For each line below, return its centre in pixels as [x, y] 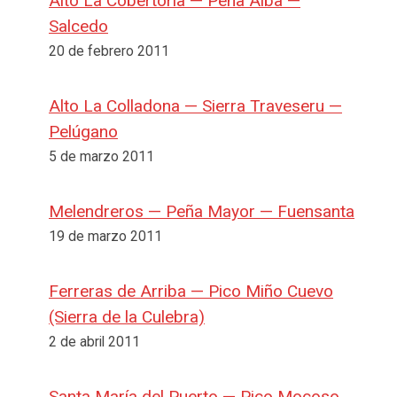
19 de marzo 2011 [105, 236]
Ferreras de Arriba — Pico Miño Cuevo [191, 291]
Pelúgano [83, 131]
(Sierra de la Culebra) [127, 316]
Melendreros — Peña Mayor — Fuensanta [202, 211]
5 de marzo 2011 [101, 156]
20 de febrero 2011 [109, 51]
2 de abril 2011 [94, 342]
